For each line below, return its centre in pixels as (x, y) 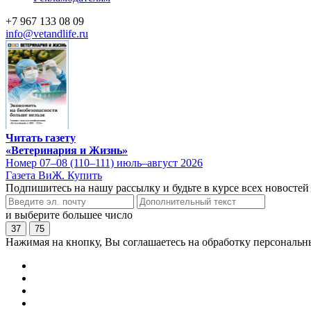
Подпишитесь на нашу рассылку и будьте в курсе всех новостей (157, 187)
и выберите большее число (69, 215)
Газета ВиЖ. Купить (54, 175)
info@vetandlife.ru (47, 34)
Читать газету (41, 137)
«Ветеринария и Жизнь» (67, 150)
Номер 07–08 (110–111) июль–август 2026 (104, 162)
